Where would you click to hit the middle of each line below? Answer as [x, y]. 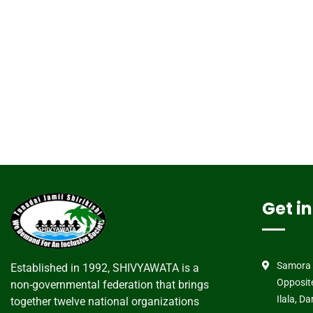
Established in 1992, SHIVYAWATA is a [105, 268]
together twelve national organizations [105, 301]
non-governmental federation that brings [110, 285]
